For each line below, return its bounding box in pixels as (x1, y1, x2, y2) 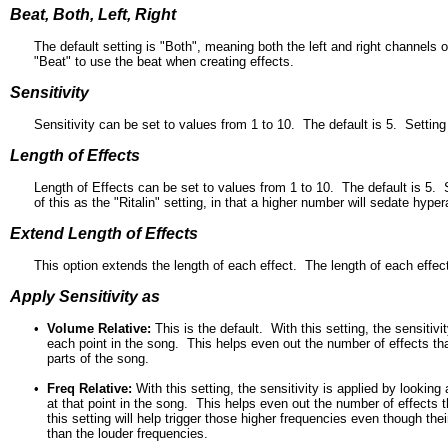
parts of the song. (47, 351, 149, 366)
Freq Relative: (47, 381, 132, 396)
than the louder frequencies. (47, 426, 208, 441)
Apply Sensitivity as (10, 288, 160, 305)
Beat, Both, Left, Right (10, 6, 176, 23)
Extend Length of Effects (10, 225, 198, 242)
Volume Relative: (47, 321, 151, 336)
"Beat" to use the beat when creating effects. (34, 54, 294, 69)
